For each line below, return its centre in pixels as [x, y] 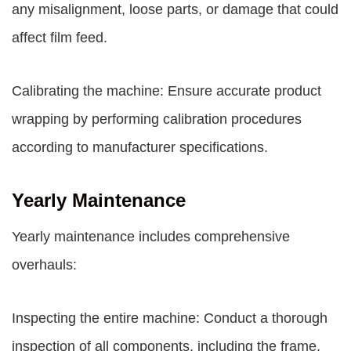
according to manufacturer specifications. [140, 147]
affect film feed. [60, 38]
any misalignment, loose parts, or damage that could [175, 9]
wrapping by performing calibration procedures [157, 119]
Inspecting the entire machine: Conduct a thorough [170, 318]
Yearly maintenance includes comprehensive [151, 237]
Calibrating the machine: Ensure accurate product [166, 91]
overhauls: [44, 265]
